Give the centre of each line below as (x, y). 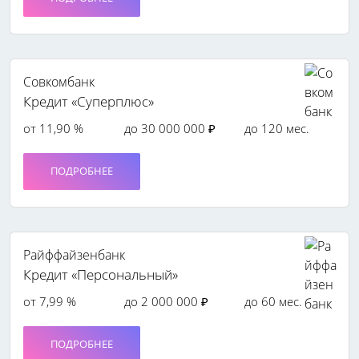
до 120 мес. (276, 128)
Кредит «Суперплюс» (89, 101)
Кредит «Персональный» (101, 274)
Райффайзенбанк (74, 254)
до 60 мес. (273, 301)
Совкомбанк (59, 81)
